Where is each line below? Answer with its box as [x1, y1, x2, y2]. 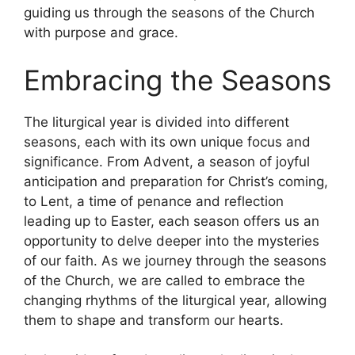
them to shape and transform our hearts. [24, 311, 284, 328]
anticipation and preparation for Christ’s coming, [24, 173, 328, 189]
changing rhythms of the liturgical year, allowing [24, 292, 326, 308]
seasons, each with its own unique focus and [24, 133, 311, 150]
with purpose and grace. [24, 25, 178, 41]
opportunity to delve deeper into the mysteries [24, 232, 319, 249]
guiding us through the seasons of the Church [24, 5, 315, 21]
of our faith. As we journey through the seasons [24, 252, 326, 269]
